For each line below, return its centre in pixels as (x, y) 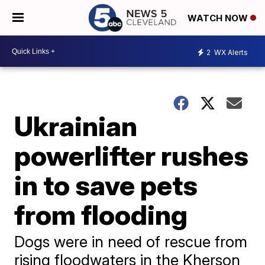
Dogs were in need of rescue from (131, 242)
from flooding (101, 215)
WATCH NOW (219, 18)
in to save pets (106, 185)
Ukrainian (76, 126)
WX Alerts (230, 52)
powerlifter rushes (132, 156)
